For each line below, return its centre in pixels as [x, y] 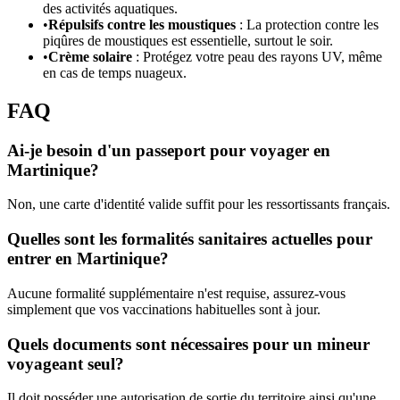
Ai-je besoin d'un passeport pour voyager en [169, 150]
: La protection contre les [307, 24]
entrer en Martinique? [88, 259]
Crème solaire [90, 56]
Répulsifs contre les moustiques [142, 24]
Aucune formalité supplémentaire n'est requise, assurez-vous [176, 293]
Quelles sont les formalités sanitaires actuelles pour [190, 239]
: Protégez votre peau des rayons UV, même [257, 56]
